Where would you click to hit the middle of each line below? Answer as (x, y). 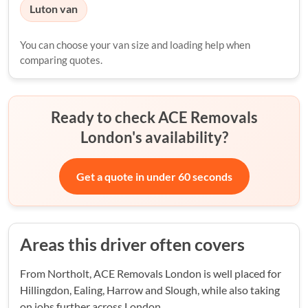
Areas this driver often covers (132, 245)
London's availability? (154, 137)
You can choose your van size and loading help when (135, 45)
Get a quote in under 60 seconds (154, 176)
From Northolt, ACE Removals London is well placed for (151, 274)
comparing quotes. (61, 60)
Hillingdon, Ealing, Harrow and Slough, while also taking (150, 290)
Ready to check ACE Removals (154, 118)
